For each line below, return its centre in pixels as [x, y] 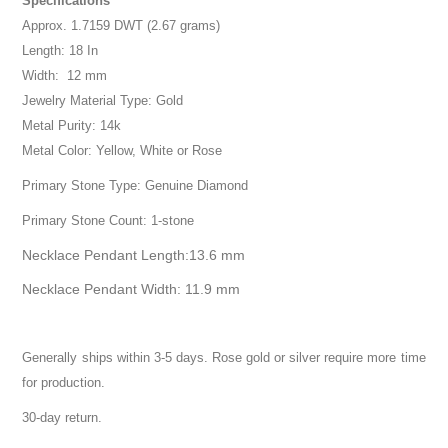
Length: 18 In [60, 51]
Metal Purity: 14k [72, 126]
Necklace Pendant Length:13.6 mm [136, 255]
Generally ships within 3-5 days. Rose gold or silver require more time [224, 358]
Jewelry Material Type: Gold [103, 101]
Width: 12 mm [65, 76]
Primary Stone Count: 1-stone [108, 221]
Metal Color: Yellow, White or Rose [122, 151]
